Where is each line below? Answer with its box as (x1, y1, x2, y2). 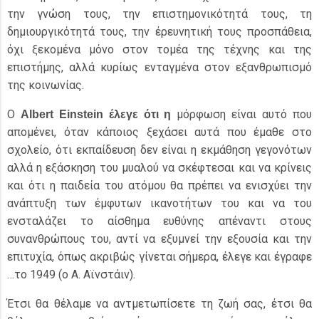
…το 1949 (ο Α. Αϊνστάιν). (7, 268, 135, 281)
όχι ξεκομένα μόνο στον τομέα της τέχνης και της (7, 43, 312, 56)
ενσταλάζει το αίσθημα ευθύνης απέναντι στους (7, 214, 312, 228)
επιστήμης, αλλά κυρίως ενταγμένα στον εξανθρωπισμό (7, 61, 312, 74)
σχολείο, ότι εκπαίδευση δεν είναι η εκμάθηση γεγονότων (7, 143, 312, 157)
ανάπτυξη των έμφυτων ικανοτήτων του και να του (7, 197, 312, 210)
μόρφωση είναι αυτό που (171, 108, 313, 121)
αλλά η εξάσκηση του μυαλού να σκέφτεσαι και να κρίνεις (7, 161, 312, 174)
